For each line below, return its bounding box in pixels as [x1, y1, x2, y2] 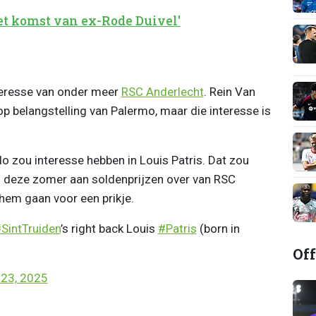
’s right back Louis [60, 221, 158, 236]
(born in [196, 221, 240, 236]
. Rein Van [203, 84, 255, 99]
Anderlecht [145, 84, 204, 99]
